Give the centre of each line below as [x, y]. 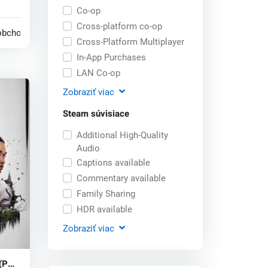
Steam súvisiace [96, 113]
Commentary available [121, 178]
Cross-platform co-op [119, 26]
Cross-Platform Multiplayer [130, 42]
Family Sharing [106, 194]
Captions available [113, 162]
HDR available [104, 209]
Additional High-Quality [122, 135]
